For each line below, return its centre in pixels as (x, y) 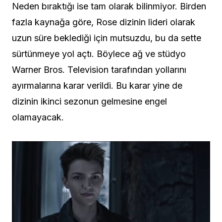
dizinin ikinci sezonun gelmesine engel (89, 102)
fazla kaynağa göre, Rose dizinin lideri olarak (104, 22)
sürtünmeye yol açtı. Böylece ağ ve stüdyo (99, 54)
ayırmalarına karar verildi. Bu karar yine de (97, 86)
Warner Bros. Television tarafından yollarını (99, 70)
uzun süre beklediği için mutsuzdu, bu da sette (107, 38)
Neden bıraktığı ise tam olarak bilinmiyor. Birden (109, 6)
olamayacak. (38, 117)
